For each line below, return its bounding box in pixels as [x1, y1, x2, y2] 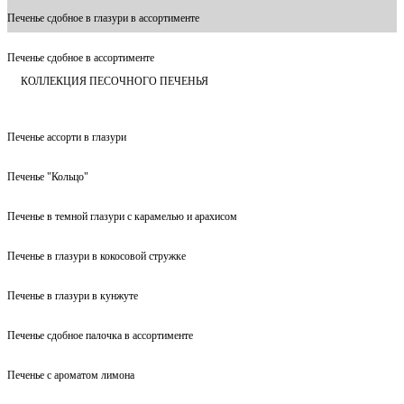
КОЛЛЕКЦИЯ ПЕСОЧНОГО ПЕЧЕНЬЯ [21, 74, 208, 87]
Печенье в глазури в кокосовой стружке [7, 249, 186, 262]
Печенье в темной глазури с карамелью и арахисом [7, 209, 237, 223]
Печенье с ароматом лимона [7, 368, 134, 381]
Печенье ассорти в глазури [7, 130, 126, 143]
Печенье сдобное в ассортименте [7, 50, 154, 64]
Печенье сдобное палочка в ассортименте [7, 328, 193, 342]
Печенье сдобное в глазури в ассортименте [7, 11, 199, 24]
